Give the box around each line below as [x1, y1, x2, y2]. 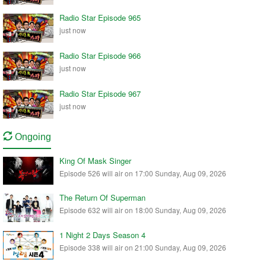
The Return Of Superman [59, 192, 145, 204]
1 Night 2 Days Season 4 [59, 229, 145, 240]
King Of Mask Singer [59, 154, 131, 166]
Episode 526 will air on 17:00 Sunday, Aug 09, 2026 [59, 167, 226, 178]
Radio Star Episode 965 [59, 11, 141, 23]
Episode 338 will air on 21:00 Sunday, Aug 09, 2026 [59, 242, 226, 252]
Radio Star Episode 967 [59, 87, 141, 99]
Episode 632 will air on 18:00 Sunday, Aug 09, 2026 [59, 205, 226, 216]
